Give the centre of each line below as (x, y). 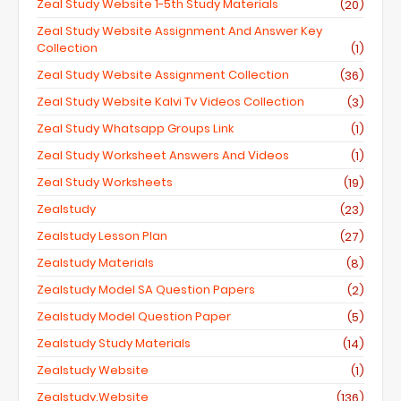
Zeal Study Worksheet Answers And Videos (163, 155)
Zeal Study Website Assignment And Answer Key (179, 31)
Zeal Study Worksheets (105, 182)
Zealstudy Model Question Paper (134, 316)
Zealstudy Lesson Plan (102, 236)
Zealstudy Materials (95, 263)
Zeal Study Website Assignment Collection (163, 75)
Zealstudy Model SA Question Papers (146, 290)
